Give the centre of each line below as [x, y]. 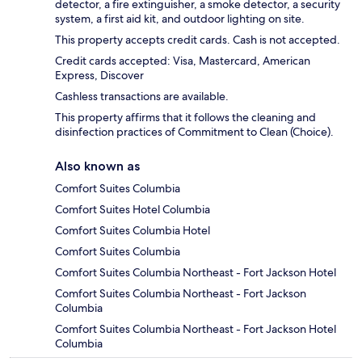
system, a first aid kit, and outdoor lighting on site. [180, 19]
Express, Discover [99, 76]
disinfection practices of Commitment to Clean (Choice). [194, 132]
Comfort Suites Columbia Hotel [133, 231]
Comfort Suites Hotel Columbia [133, 210]
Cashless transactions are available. [142, 97]
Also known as [97, 166]
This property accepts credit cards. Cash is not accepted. [198, 40]
